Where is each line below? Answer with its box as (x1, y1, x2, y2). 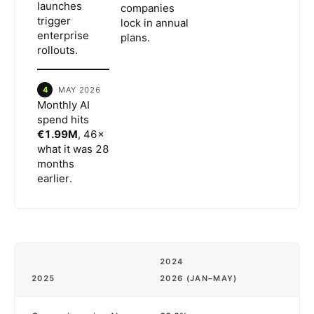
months (37, 157, 74, 171)
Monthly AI (37, 98, 90, 112)
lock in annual (121, 16, 189, 30)
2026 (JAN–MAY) (160, 273, 238, 284)
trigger (37, 14, 71, 28)
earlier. (37, 172, 72, 186)
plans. (121, 31, 151, 45)
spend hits (37, 113, 89, 127)
